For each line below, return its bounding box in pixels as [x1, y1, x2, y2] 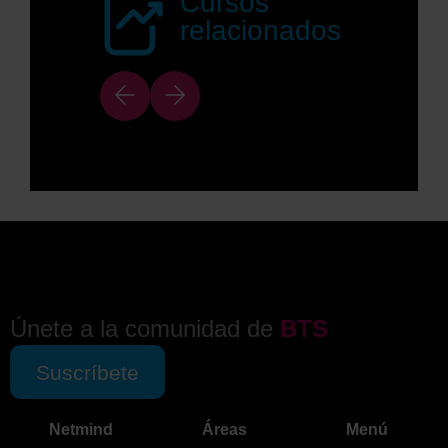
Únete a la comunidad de [10, 315, 273, 342]
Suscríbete [36, 360, 139, 384]
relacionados [180, 14, 341, 46]
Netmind [49, 421, 114, 438]
